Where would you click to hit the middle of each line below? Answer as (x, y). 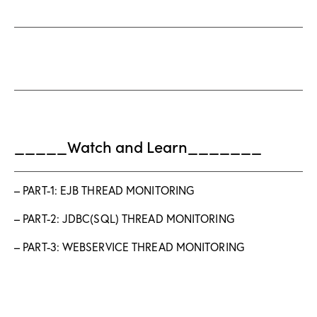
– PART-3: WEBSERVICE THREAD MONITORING (129, 246)
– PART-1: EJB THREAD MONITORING (104, 190)
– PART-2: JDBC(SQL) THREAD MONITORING (124, 218)
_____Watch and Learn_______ (138, 146)
